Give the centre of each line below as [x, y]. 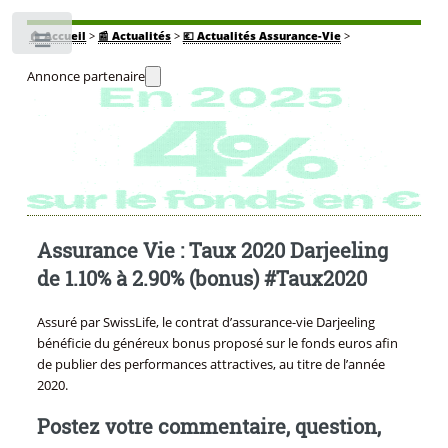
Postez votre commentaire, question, [208, 426]
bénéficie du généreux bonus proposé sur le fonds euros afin [217, 343]
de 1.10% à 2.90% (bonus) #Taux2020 [201, 278]
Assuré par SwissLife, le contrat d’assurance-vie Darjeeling [205, 322]
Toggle [107, 44]
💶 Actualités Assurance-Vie [261, 36]
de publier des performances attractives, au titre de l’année [210, 364]
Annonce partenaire [85, 76]
